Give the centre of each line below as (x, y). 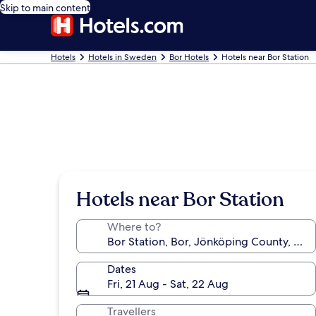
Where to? (134, 227)
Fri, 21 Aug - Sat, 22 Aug (168, 284)
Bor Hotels (189, 57)
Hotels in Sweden (122, 57)
